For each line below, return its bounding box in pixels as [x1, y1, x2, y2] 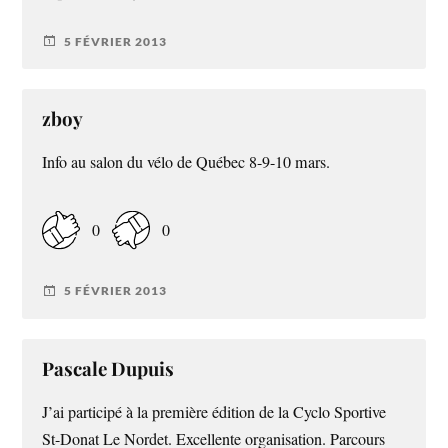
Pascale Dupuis [42, 355, 175, 381]
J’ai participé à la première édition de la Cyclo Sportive [42, 400, 387, 423]
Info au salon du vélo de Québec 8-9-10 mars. [42, 151, 331, 174]
